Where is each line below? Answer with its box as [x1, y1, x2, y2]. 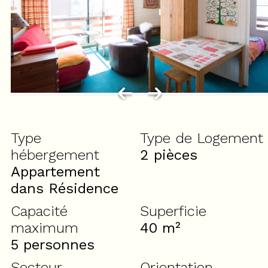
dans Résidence [11, 180, 118, 197]
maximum [11, 220, 78, 236]
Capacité [11, 203, 68, 220]
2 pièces [140, 147, 197, 163]
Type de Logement [140, 130, 263, 147]
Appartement [11, 163, 100, 180]
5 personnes [11, 236, 95, 253]
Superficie [140, 203, 206, 220]
